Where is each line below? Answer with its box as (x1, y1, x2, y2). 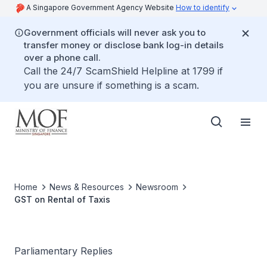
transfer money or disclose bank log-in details (24, 39, 223, 51)
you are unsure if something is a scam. (24, 79, 199, 91)
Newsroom (136, 182, 178, 192)
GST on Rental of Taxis (14, 194, 110, 204)
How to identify (176, 3, 229, 12)
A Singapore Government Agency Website (26, 3, 176, 12)
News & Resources (49, 182, 124, 192)
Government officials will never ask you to (24, 27, 206, 38)
